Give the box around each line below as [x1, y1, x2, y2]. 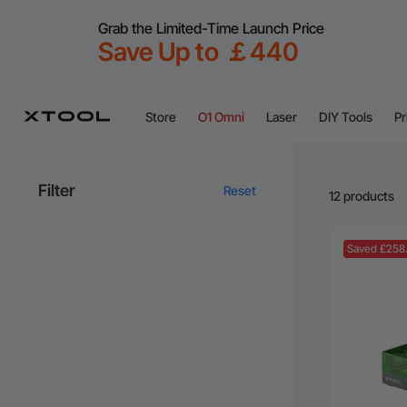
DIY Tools [319, 108, 372, 124]
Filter [38, 181, 74, 200]
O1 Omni [198, 108, 244, 124]
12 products [329, 187, 394, 203]
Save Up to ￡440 [98, 36, 299, 67]
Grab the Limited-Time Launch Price [98, 19, 324, 37]
